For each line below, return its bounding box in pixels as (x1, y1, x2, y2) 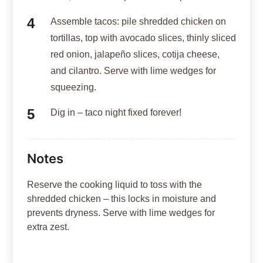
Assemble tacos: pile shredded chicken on (50, 16, 226, 27)
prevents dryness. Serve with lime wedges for (27, 208, 215, 218)
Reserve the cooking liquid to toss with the (27, 180, 202, 190)
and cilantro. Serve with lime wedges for (50, 66, 216, 76)
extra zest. (27, 222, 69, 232)
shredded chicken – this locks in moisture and (27, 194, 216, 204)
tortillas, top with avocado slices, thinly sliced (50, 33, 236, 43)
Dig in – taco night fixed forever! (50, 107, 181, 118)
